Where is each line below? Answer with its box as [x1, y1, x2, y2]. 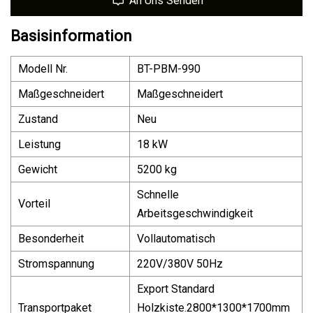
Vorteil [18, 196, 50, 210]
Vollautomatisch [137, 231, 215, 245]
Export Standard [137, 282, 214, 296]
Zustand [18, 112, 58, 126]
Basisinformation [10, 27, 132, 45]
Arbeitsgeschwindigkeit [137, 206, 253, 220]
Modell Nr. [18, 61, 68, 75]
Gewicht [18, 162, 57, 176]
